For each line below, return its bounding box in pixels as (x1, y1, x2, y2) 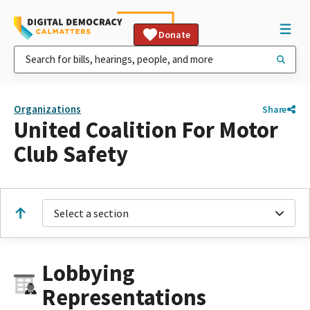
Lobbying (42, 258, 134, 287)
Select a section (54, 206, 129, 220)
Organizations (14, 102, 81, 116)
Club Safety (14, 140, 128, 168)
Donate (158, 28, 190, 41)
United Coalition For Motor (14, 116, 278, 144)
